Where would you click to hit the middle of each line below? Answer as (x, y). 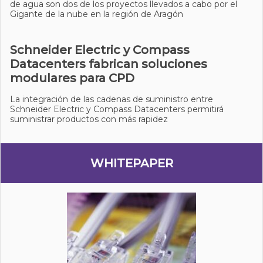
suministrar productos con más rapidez (89, 119)
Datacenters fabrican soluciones (109, 64)
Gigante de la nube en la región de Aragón (97, 14)
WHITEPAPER (131, 163)
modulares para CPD (72, 78)
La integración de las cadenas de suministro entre (112, 99)
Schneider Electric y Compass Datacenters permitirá (117, 109)
